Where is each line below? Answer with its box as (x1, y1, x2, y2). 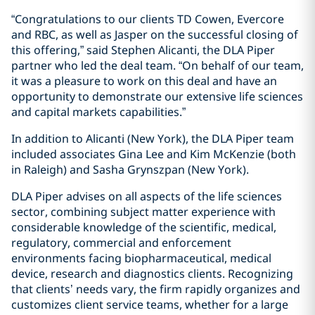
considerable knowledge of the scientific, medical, (11, 219, 276, 235)
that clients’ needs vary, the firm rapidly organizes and (11, 281, 300, 297)
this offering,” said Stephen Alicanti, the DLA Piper (11, 42, 275, 58)
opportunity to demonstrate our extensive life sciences (11, 89, 303, 104)
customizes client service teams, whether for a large (11, 297, 288, 312)
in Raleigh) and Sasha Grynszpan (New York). (11, 162, 249, 177)
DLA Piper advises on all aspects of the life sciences (11, 188, 282, 204)
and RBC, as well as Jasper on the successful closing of (11, 27, 298, 42)
